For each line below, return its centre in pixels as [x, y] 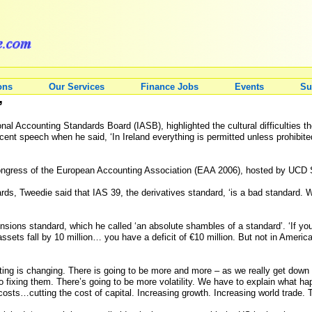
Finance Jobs [170, 87]
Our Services [77, 87]
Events [249, 87]
